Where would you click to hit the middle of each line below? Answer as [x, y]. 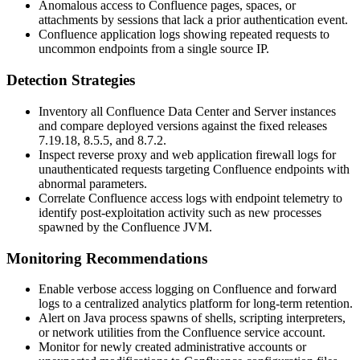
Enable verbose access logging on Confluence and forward [188, 289]
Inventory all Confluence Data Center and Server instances [187, 111]
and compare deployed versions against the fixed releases [183, 125]
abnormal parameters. [93, 183]
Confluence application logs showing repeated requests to [184, 35]
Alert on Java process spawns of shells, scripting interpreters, [192, 318]
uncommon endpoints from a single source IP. [154, 49]
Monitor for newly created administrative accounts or [172, 347]
